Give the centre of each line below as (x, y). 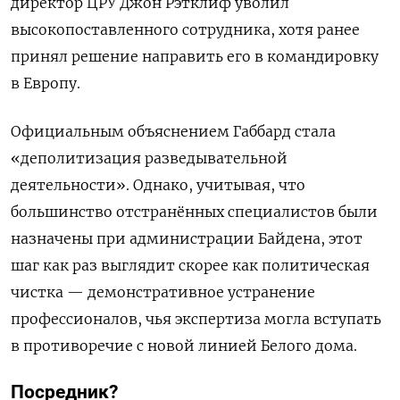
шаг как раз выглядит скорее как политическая (190, 266)
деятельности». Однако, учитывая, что (158, 185)
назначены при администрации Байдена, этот (187, 239)
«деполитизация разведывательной (149, 158)
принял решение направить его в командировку (195, 57)
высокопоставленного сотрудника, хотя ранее (185, 30)
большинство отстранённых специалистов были (194, 212)
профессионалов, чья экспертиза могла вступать (196, 319)
